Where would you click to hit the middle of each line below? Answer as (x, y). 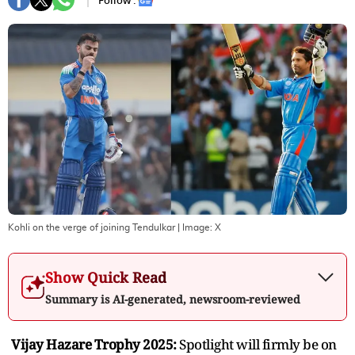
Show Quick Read (106, 277)
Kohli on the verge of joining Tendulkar (92, 227)
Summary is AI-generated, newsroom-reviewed (173, 299)
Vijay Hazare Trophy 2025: (95, 344)
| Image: (195, 227)
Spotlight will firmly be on (258, 344)
